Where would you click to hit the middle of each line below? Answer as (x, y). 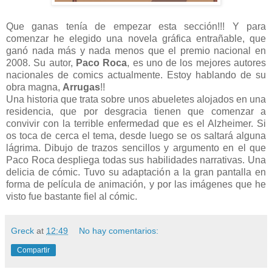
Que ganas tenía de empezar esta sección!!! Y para (136, 27)
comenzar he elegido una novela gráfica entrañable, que (136, 39)
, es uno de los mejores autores (197, 63)
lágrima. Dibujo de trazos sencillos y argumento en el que (136, 148)
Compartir (33, 250)
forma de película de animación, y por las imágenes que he (136, 185)
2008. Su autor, (41, 63)
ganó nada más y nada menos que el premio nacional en (136, 51)
